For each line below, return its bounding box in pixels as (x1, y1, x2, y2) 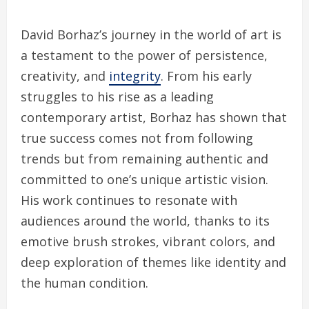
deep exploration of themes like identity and (21, 254, 286, 271)
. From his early (161, 68, 252, 85)
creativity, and (21, 68, 109, 85)
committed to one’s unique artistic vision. (21, 171, 268, 188)
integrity (109, 68, 161, 85)
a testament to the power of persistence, (21, 47, 268, 64)
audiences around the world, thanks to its (21, 212, 270, 230)
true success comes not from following (21, 130, 253, 147)
